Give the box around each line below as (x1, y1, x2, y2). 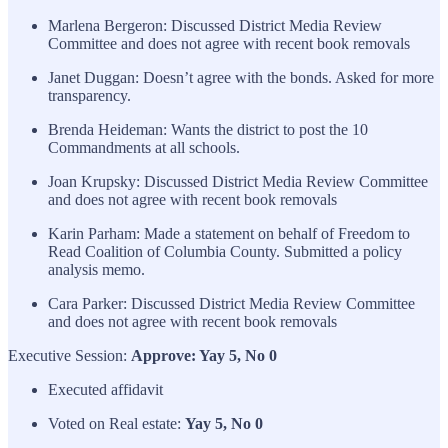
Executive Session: (8, 346, 131, 364)
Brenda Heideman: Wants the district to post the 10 (48, 120, 368, 138)
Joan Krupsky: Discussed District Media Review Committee (48, 172, 428, 190)
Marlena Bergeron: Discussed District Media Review (48, 16, 382, 34)
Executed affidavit (48, 380, 163, 398)
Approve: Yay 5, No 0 (131, 346, 277, 364)
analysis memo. (48, 260, 145, 278)
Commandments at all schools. (48, 138, 240, 156)
